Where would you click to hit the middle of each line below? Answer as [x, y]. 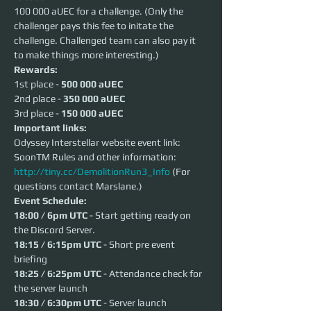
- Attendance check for [153, 274]
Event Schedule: [50, 201]
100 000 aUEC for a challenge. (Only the [100, 11]
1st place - [37, 84]
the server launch [51, 288]
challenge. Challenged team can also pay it [106, 41]
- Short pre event [139, 245]
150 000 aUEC [92, 114]
